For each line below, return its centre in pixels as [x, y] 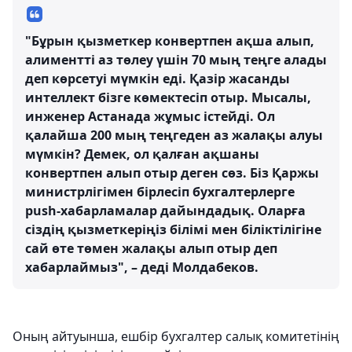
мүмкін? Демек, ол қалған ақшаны [142, 154]
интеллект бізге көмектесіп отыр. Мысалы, [168, 97]
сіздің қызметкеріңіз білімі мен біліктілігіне [173, 229]
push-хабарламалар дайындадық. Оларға [165, 211]
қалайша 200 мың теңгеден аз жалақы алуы [174, 135]
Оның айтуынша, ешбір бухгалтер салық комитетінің [176, 336]
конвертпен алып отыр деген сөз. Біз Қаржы [172, 173]
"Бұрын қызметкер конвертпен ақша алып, [170, 41]
